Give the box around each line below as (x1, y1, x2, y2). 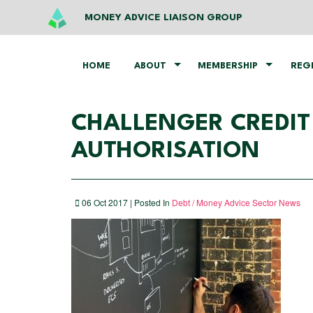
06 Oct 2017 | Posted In (80, 196, 172, 208)
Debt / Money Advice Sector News (172, 196, 300, 208)
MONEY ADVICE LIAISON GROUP (85, 13, 243, 22)
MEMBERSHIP (198, 61, 258, 71)
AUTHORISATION (71, 140, 260, 163)
